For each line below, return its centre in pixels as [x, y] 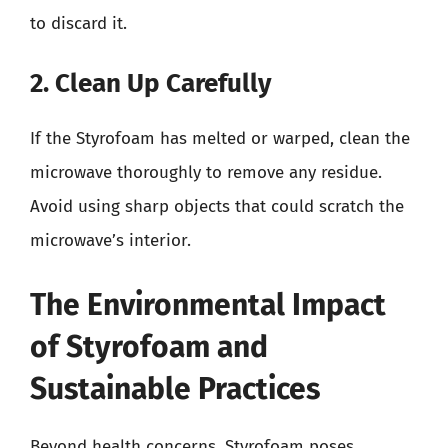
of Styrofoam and [149, 346]
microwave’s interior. [110, 240]
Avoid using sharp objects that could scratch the [217, 206]
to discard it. [78, 23]
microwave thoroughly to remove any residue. [206, 172]
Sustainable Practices [175, 388]
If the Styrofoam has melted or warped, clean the [220, 138]
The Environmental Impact [208, 304]
